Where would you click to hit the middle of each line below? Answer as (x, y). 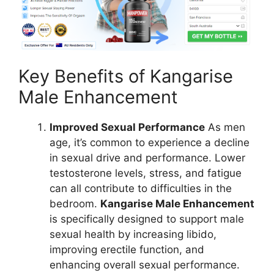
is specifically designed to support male (147, 219)
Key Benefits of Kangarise (126, 76)
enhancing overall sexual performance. (145, 265)
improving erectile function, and (127, 250)
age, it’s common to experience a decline (150, 143)
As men (225, 128)
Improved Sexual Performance (127, 128)
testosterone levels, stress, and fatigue (146, 173)
